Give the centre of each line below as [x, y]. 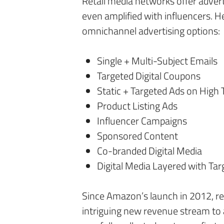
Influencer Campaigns [142, 121]
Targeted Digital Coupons [149, 76]
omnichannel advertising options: [151, 31]
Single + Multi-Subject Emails [157, 61]
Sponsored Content [137, 136]
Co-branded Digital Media [149, 151]
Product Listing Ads [137, 106]
